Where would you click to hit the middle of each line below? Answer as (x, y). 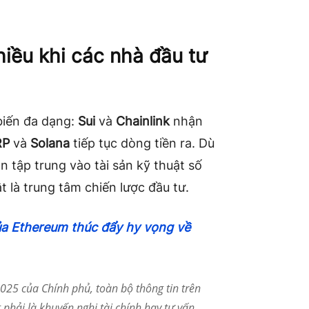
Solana (50, 143)
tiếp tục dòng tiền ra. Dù (142, 143)
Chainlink (143, 121)
